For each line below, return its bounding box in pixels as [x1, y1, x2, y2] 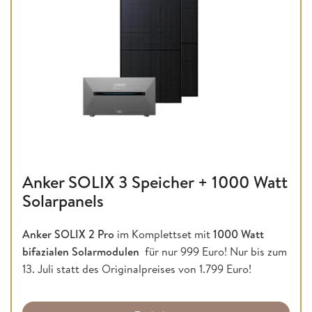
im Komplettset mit [114, 226, 213, 242]
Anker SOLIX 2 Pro [22, 226, 114, 242]
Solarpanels [22, 188, 104, 212]
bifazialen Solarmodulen [22, 243, 142, 259]
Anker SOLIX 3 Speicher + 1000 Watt [22, 169, 288, 194]
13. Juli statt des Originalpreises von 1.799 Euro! [22, 260, 251, 276]
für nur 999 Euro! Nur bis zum [142, 243, 287, 259]
